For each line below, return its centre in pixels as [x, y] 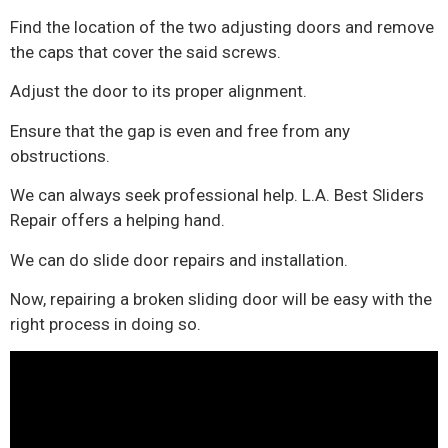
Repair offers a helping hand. [117, 220]
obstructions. [60, 155]
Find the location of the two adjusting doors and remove [222, 27]
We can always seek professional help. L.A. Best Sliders [217, 195]
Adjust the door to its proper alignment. [158, 91]
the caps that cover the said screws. [145, 52]
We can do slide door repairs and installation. [179, 259]
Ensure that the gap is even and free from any [180, 130]
